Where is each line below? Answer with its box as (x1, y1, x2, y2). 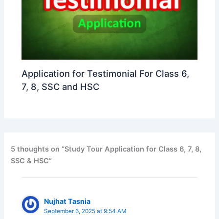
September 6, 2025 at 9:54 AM (44, 208, 127, 215)
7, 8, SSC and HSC (22, 81, 100, 92)
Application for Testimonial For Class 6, (22, 67, 190, 79)
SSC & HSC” (11, 156, 52, 165)
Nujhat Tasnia (44, 197, 91, 206)
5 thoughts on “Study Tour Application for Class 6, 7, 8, (11, 144, 202, 153)
